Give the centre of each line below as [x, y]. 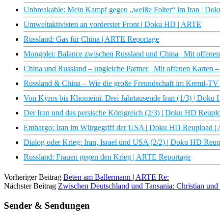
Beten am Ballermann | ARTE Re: [116, 177]
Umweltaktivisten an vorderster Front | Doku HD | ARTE [112, 25]
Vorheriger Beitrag [33, 177]
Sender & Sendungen [47, 205]
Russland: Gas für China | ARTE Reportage [91, 39]
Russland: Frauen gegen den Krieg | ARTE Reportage [107, 157]
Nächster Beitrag [30, 186]
